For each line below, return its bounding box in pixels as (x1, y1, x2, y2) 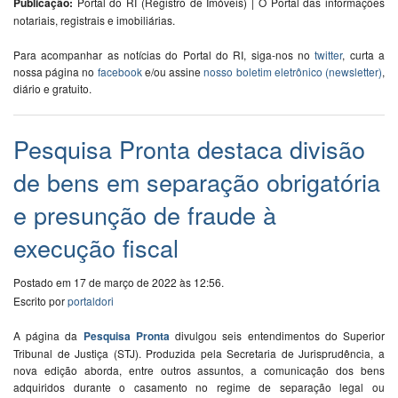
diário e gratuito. (13, 81, 92, 97)
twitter (314, 47, 343, 63)
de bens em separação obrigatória (13, 164, 380, 200)
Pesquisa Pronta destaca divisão (13, 131, 365, 167)
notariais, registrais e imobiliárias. (13, 12, 175, 28)
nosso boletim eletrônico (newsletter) (203, 64, 383, 80)
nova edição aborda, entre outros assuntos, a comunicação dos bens (13, 362, 385, 378)
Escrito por (13, 293, 68, 309)
